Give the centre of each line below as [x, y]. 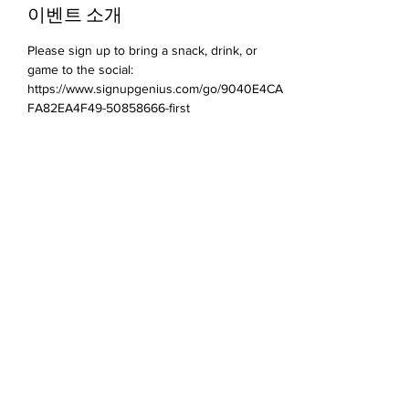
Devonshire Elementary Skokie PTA [146, 351]
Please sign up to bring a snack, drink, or [144, 50]
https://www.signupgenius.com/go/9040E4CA [155, 89]
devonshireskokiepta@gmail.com [146, 396]
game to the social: [82, 69]
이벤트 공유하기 [93, 210]
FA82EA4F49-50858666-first [109, 108]
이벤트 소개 [75, 15]
